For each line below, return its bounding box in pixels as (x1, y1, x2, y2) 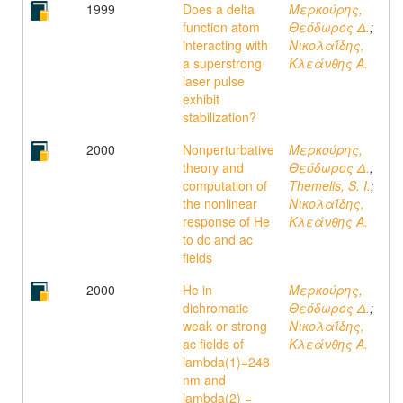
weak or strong (183, 317, 267, 335)
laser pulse (183, 72, 245, 90)
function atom (183, 18, 260, 36)
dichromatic (183, 299, 248, 317)
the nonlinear (183, 194, 257, 212)
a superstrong (183, 54, 262, 72)
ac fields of (183, 335, 244, 353)
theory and (183, 158, 244, 176)
